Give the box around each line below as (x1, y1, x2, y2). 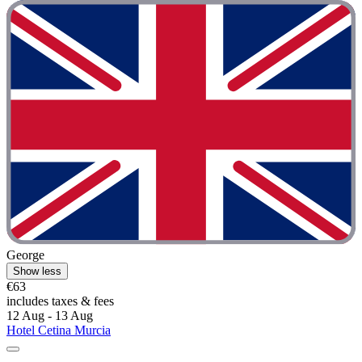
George (6, 247, 44, 262)
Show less (13, 264, 61, 277)
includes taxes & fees (6, 293, 114, 308)
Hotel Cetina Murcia (6, 322, 111, 337)
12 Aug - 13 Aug (6, 308, 93, 322)
